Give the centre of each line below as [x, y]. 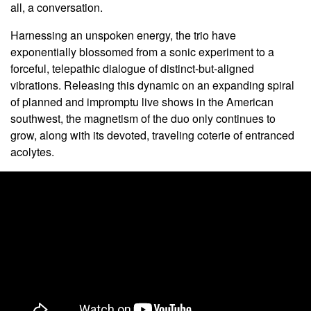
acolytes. [32, 151]
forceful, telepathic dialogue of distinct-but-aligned [132, 68]
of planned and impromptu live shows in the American [142, 101]
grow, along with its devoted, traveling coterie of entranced [152, 135]
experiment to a [236, 51]
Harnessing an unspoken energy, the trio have [123, 35]
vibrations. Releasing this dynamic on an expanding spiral [152, 85]
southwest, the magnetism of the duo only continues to [143, 118]
